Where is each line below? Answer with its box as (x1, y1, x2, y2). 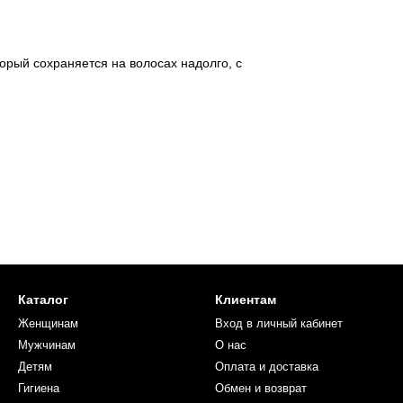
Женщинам (18, 317, 78, 331)
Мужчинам (18, 338, 76, 353)
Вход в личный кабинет (215, 317, 343, 331)
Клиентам (215, 292, 276, 308)
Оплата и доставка (215, 360, 318, 374)
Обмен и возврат (215, 381, 307, 396)
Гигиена (18, 381, 59, 396)
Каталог (18, 292, 68, 308)
